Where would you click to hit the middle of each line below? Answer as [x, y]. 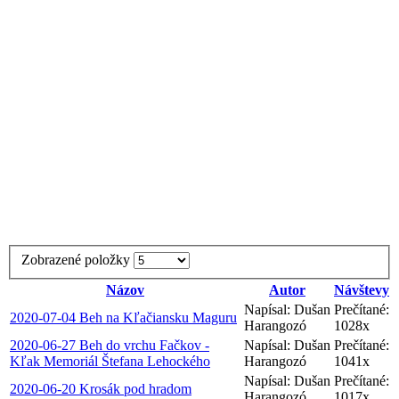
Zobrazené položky [77, 259]
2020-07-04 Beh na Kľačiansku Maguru [123, 317]
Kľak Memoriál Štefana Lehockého [110, 361]
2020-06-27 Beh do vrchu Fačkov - [110, 345]
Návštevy [362, 289]
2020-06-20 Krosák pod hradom [101, 388]
